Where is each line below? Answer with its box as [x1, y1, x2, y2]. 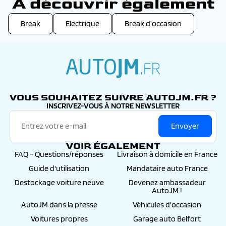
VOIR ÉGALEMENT [66, 141, 160, 152]
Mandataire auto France [126, 163, 208, 174]
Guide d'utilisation [29, 163, 89, 174]
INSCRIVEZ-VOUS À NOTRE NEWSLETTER [46, 101, 180, 111]
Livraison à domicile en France [117, 149, 217, 159]
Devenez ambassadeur [128, 178, 206, 188]
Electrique [66, 19, 99, 29]
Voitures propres [30, 214, 88, 224]
